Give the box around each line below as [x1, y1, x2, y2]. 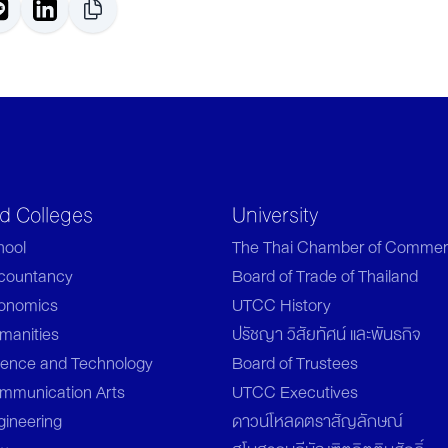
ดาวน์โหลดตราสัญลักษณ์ [232, 406, 403, 436]
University [232, 196, 318, 233]
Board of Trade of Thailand [232, 261, 418, 291]
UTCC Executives [232, 377, 358, 407]
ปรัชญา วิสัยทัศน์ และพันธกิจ [232, 319, 421, 349]
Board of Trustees [232, 348, 358, 378]
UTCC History [232, 290, 331, 320]
